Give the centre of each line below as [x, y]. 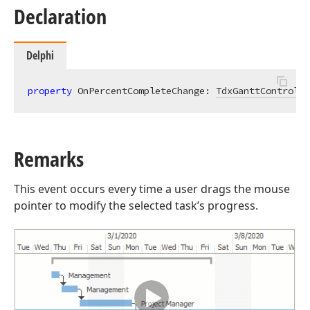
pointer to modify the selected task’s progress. [136, 206]
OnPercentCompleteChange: [144, 91]
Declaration [60, 16]
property [50, 91]
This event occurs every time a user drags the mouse [152, 189]
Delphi [40, 55]
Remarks [49, 159]
